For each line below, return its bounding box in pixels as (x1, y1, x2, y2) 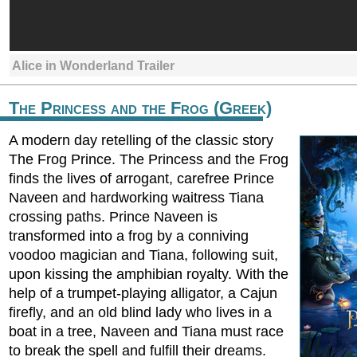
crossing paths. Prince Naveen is (9, 209, 218, 225)
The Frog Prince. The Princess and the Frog (9, 151, 288, 167)
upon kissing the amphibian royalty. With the (9, 266, 288, 282)
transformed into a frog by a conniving (9, 228, 249, 244)
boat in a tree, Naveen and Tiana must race (9, 324, 284, 339)
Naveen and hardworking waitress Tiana (9, 190, 264, 206)
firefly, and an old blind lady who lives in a (9, 304, 272, 320)
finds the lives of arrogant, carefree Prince (9, 171, 274, 186)
